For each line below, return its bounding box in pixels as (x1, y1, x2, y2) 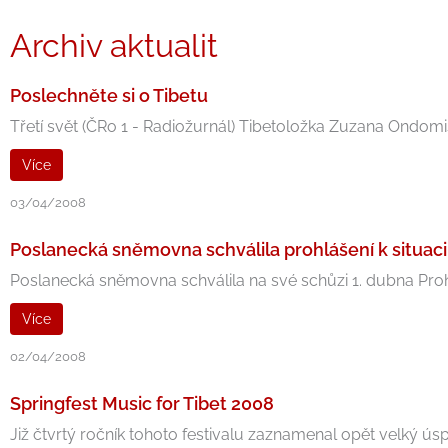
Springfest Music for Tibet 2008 (10, 393, 274, 414)
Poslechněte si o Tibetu (10, 85, 208, 106)
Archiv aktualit (10, 27, 218, 64)
